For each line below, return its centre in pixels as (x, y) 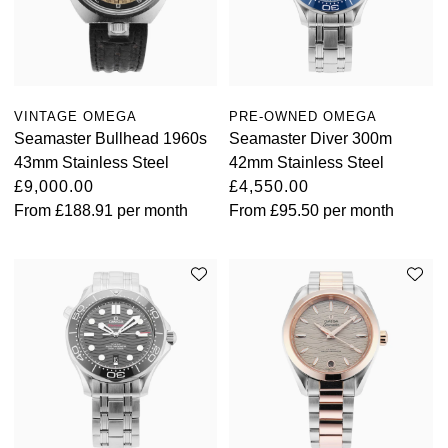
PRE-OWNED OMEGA (303, 116)
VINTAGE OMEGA (75, 116)
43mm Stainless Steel (91, 162)
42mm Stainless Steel (307, 162)
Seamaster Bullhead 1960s (110, 138)
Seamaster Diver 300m (311, 138)
